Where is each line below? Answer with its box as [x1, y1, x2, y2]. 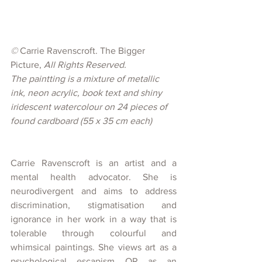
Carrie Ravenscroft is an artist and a [11, 158, 177, 168]
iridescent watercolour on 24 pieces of [11, 102, 170, 112]
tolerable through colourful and [11, 228, 177, 239]
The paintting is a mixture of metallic [11, 74, 161, 84]
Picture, [11, 60, 44, 70]
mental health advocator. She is [11, 172, 177, 182]
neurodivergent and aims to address [11, 186, 177, 196]
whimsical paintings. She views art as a [11, 242, 177, 253]
